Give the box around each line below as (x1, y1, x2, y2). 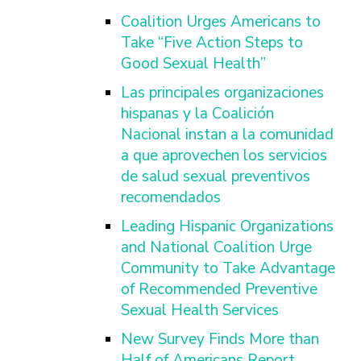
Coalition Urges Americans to (121, 11, 321, 32)
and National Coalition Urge (121, 237, 312, 258)
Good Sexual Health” (121, 53, 266, 74)
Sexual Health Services (121, 300, 279, 321)
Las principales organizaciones (121, 82, 324, 103)
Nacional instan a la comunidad (121, 124, 334, 145)
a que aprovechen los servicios (121, 145, 327, 166)
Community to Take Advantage (121, 258, 335, 279)
